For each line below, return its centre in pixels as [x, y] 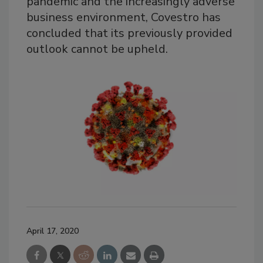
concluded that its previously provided [129, 33]
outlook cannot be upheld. [97, 49]
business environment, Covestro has [124, 18]
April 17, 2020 [53, 231]
